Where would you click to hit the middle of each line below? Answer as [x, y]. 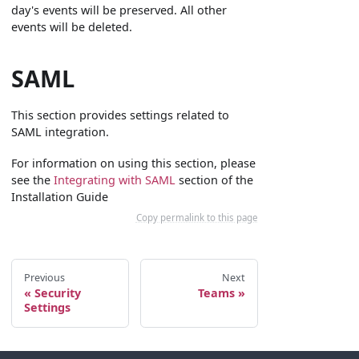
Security [57, 293]
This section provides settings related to [121, 115]
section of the [215, 179]
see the [33, 179]
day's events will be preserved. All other [119, 10]
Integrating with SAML [115, 179]
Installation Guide [60, 196]
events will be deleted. [72, 26]
